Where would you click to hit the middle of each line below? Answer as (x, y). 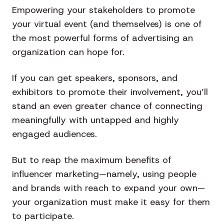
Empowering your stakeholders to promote (103, 10)
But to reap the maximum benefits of (91, 160)
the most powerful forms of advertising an (102, 38)
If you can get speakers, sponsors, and (95, 78)
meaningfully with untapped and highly (95, 120)
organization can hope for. (68, 52)
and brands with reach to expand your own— (108, 188)
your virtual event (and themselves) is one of (107, 24)
